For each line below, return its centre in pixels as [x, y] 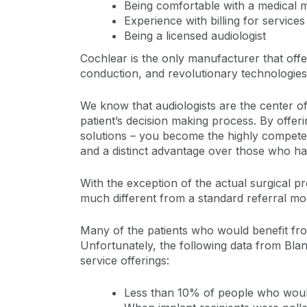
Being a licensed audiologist [195, 36]
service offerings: [125, 260]
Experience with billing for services [214, 21]
